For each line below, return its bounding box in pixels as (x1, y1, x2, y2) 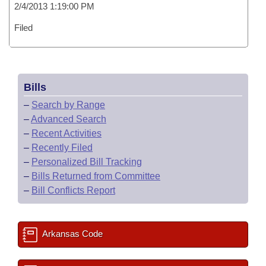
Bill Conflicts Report (31, 185, 115, 195)
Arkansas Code (40, 229, 103, 239)
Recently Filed (31, 142, 93, 153)
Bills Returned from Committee (31, 171, 160, 181)
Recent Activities (31, 128, 102, 138)
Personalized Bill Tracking (31, 157, 142, 167)
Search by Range (31, 100, 105, 110)
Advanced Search (31, 114, 106, 124)
